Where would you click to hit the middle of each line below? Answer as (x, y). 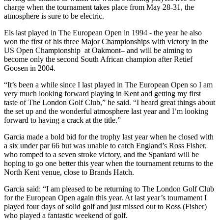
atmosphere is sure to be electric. (54, 16)
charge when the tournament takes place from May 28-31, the (99, 7)
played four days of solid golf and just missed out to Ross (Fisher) (105, 206)
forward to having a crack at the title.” (62, 120)
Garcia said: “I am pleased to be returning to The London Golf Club (109, 189)
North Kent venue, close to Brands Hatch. (69, 172)
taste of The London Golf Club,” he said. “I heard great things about (110, 102)
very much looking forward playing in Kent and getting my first (102, 93)
